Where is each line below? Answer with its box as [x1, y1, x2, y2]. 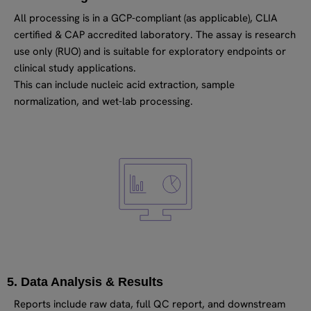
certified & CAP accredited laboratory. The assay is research [14, 27, 296, 42]
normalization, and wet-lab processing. [14, 94, 193, 108]
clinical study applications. [14, 60, 136, 75]
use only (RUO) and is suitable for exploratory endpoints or [14, 44, 286, 58]
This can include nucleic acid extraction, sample [14, 77, 235, 92]
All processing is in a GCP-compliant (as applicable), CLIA [14, 10, 278, 25]
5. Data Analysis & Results [7, 274, 163, 289]
